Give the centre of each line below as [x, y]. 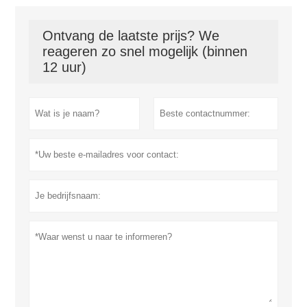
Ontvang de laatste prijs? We [131, 35]
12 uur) [65, 67]
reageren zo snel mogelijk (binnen [145, 51]
